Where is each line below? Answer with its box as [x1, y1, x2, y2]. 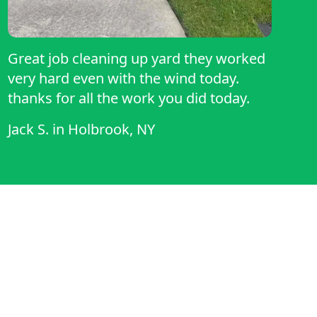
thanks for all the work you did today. [7, 88, 250, 108]
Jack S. [7, 120, 49, 139]
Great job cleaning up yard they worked [7, 49, 184, 69]
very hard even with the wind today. [7, 69, 239, 88]
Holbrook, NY [67, 120, 155, 139]
